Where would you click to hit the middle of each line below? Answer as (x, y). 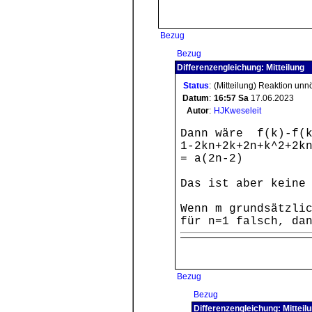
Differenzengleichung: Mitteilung (241, 68)
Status (196, 86)
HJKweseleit (237, 111)
